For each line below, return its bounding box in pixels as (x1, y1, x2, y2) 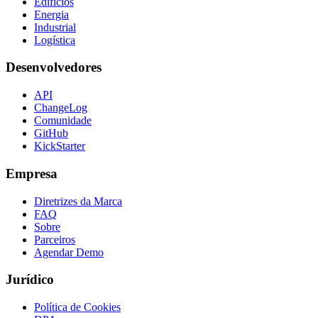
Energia (34, 8, 69, 21)
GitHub (34, 127, 68, 140)
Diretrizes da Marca (34, 194, 122, 207)
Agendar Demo (34, 246, 104, 258)
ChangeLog (34, 102, 87, 114)
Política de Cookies (34, 301, 121, 314)
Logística (34, 33, 75, 46)
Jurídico (6, 272, 54, 287)
